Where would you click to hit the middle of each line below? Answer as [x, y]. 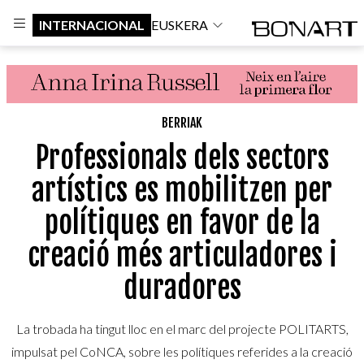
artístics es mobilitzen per [182, 190]
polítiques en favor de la [182, 223]
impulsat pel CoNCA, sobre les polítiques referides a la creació [182, 351]
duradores [182, 288]
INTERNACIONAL [92, 24]
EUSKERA [180, 24]
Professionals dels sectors [182, 158]
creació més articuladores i [182, 255]
